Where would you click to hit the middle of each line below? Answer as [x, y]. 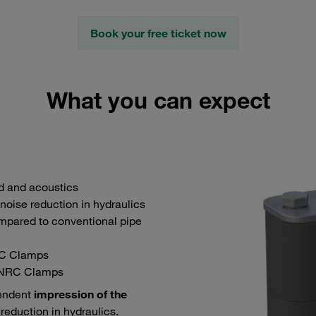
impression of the [79, 294]
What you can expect [158, 101]
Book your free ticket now [158, 34]
